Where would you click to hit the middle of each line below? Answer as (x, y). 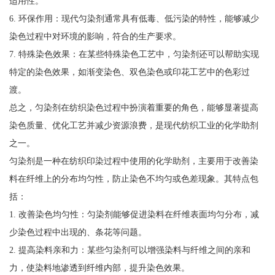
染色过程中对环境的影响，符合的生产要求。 (95, 36)
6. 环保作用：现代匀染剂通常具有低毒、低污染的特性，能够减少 (134, 18)
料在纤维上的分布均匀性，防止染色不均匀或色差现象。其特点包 (134, 178)
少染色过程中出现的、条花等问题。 (78, 232)
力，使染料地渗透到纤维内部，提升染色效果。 (99, 267)
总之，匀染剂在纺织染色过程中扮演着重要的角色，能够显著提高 (134, 107)
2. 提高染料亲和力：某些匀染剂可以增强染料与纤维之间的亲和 (130, 250)
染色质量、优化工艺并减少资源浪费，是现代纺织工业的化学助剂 (134, 125)
